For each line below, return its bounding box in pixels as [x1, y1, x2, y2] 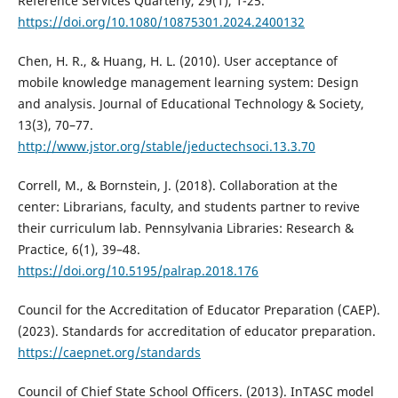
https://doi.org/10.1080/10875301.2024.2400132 [17, 13, 305, 31]
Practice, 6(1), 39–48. [17, 241, 140, 259]
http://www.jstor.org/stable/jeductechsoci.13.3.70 [17, 138, 315, 155]
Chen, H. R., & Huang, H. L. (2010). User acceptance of [17, 52, 338, 70]
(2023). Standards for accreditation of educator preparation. [17, 322, 376, 340]
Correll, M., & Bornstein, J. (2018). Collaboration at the [17, 177, 338, 195]
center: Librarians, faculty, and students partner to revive [17, 198, 360, 216]
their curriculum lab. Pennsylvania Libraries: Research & [17, 219, 354, 237]
